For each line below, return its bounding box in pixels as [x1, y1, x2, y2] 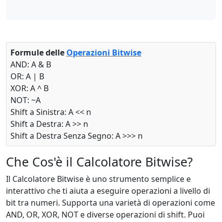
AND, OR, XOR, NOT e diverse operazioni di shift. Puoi [6, 209, 205, 220]
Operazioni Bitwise [66, 47, 141, 58]
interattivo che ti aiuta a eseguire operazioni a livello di [6, 185, 210, 196]
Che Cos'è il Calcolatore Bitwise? [6, 153, 193, 170]
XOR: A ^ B [10, 83, 49, 94]
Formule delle [10, 47, 66, 58]
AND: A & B [10, 59, 51, 70]
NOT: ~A [10, 95, 41, 106]
